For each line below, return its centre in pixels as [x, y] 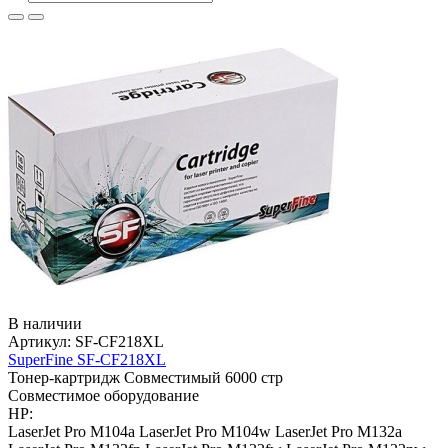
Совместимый [172, 377]
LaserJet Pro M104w [205, 431]
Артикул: [41, 341]
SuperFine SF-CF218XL [87, 359]
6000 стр [254, 377]
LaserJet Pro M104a [71, 431]
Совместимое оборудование [103, 395]
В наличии [45, 323]
